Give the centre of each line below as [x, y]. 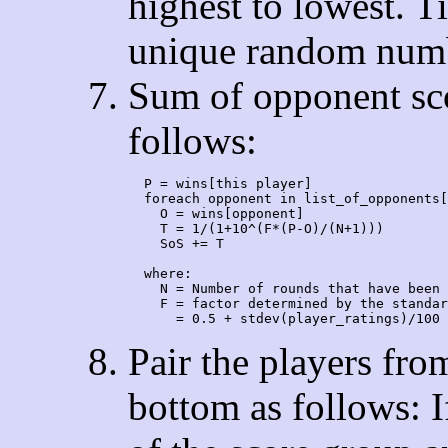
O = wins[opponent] [216, 213]
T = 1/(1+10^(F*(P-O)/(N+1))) [256, 228]
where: [160, 273]
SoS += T [176, 243]
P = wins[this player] [220, 183]
